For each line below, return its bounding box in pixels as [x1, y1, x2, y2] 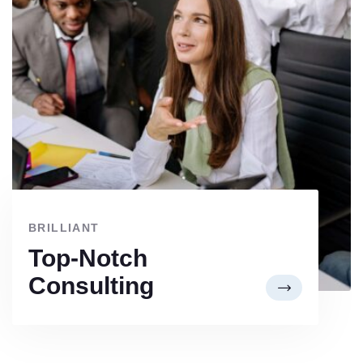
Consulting [28, 271, 154, 299]
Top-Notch [28, 244, 147, 271]
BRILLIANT [28, 220, 100, 234]
